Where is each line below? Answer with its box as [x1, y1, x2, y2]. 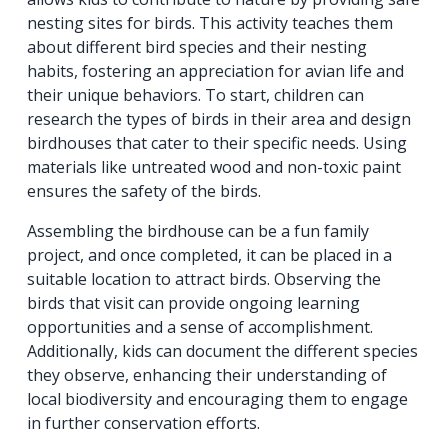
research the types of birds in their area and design [27, 108, 412, 131]
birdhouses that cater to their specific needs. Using [27, 132, 408, 155]
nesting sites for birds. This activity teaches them [27, 12, 394, 35]
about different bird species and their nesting [27, 36, 368, 59]
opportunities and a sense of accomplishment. [27, 316, 374, 339]
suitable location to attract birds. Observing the [27, 268, 382, 291]
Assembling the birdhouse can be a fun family [27, 220, 370, 243]
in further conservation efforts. [27, 412, 261, 435]
